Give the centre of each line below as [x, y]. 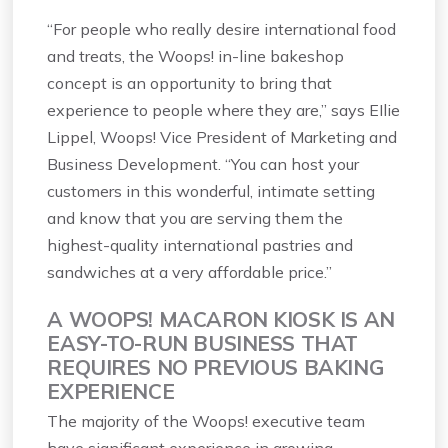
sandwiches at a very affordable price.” [190, 272]
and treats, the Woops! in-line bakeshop [196, 56]
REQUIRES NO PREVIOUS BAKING [215, 367]
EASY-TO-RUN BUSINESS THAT [202, 343]
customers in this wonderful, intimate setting [211, 191]
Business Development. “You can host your [203, 164]
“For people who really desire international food [222, 29]
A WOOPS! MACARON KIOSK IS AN [221, 319]
